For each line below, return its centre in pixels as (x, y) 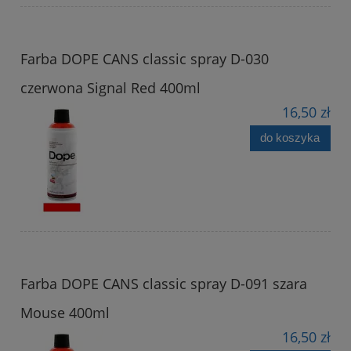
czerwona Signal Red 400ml (110, 87)
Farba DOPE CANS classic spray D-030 (145, 58)
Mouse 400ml (65, 312)
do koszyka (290, 138)
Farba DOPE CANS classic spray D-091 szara (164, 283)
